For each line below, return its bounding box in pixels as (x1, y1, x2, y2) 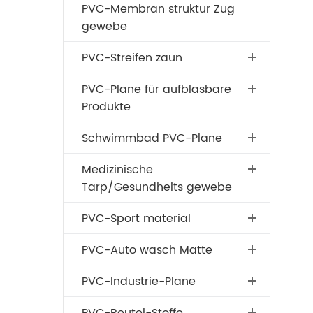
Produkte (81, 98, 131, 116)
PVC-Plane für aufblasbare (81, 80, 231, 99)
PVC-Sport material (81, 210, 191, 228)
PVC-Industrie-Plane (81, 272, 196, 291)
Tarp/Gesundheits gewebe (81, 178, 232, 196)
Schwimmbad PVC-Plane (81, 129, 222, 147)
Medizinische (81, 161, 153, 179)
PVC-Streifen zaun (81, 49, 182, 67)
